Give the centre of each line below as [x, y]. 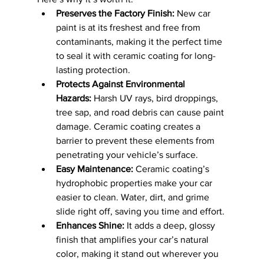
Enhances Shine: [90, 225]
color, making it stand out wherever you [138, 253]
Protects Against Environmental [121, 84]
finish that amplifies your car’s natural [133, 239]
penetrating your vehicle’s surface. [127, 154]
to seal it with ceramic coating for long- [136, 55]
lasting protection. [93, 70]
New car [193, 13]
